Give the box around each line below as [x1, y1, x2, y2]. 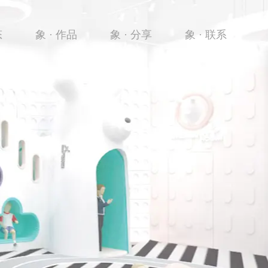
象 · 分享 [109, 28, 152, 41]
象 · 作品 [35, 28, 77, 41]
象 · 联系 [184, 28, 227, 41]
